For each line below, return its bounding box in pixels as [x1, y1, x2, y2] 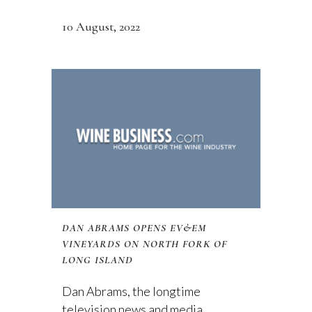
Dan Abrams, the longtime [62, 283, 201, 299]
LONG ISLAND [62, 253, 133, 266]
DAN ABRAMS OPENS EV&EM [62, 221, 206, 234]
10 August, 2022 [62, 19, 140, 34]
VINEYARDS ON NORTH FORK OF [62, 237, 227, 250]
